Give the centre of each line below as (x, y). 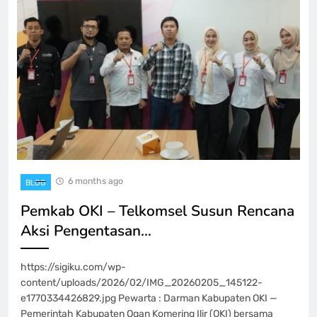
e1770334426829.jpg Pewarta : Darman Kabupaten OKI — (149, 298)
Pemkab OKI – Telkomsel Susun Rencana (157, 211)
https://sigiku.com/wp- (73, 267)
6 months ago (96, 180)
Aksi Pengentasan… (86, 230)
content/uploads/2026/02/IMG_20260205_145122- (142, 282)
